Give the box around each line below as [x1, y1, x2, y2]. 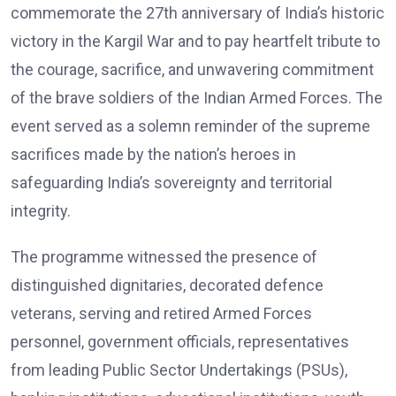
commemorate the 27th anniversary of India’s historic [11, 3, 385, 22]
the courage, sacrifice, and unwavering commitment [11, 59, 374, 79]
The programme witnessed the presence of [11, 247, 317, 266]
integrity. [11, 201, 71, 220]
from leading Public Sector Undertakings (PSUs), [11, 360, 347, 379]
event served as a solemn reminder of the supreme [11, 116, 370, 135]
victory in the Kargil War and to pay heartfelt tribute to [11, 31, 380, 50]
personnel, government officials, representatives [11, 331, 349, 351]
